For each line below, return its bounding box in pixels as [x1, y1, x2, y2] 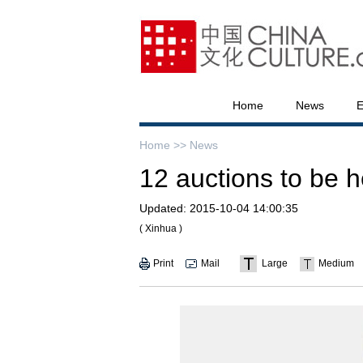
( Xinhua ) [139, 223, 182, 234]
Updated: [139, 202, 186, 215]
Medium [318, 258, 354, 269]
